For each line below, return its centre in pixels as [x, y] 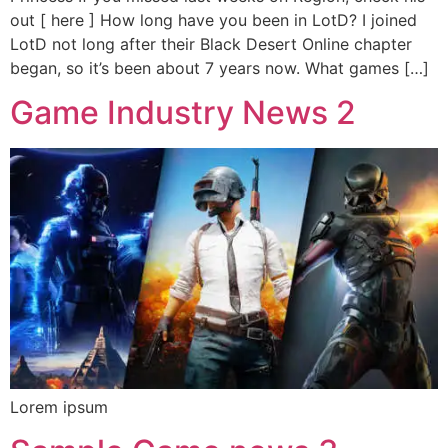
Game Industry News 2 [183, 112]
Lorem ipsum [59, 406]
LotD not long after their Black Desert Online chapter [211, 43]
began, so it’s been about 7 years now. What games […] [219, 67]
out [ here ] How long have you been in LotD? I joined [213, 19]
